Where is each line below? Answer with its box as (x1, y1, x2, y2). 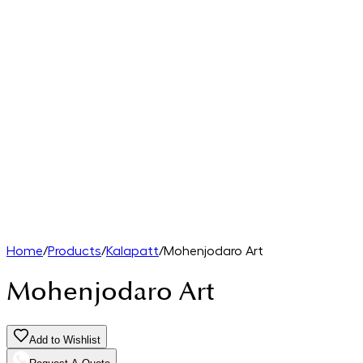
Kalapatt (106, 245, 159, 258)
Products (48, 245, 101, 258)
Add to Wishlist (29, 333, 100, 346)
